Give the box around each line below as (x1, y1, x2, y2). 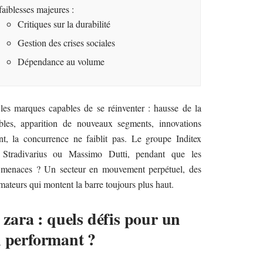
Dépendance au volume (18, 55, 105, 68)
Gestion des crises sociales (18, 36, 116, 49)
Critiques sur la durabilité (18, 17, 111, 30)
